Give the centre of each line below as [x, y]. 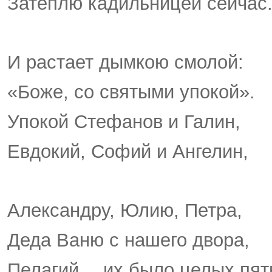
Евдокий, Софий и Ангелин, [128, 151]
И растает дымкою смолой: [125, 63]
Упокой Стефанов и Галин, [124, 122]
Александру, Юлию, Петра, [125, 211]
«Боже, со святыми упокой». [131, 92]
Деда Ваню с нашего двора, [128, 240]
